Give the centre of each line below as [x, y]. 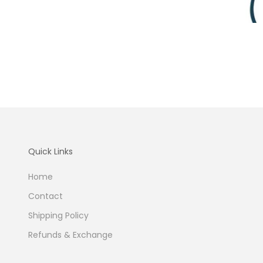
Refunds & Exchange [70, 235]
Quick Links [50, 152]
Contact [45, 196]
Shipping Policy [58, 216]
